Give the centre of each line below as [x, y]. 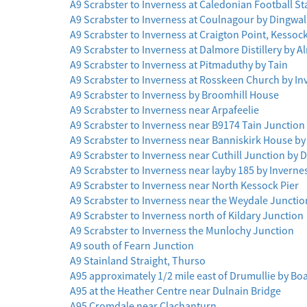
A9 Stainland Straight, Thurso [138, 261]
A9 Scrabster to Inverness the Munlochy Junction [182, 231]
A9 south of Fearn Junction [132, 246]
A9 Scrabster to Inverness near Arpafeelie [164, 110]
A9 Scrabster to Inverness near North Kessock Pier [184, 185]
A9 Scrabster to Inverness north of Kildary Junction [187, 216]
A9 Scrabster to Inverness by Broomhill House [174, 95]
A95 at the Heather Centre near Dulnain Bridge [175, 291]
